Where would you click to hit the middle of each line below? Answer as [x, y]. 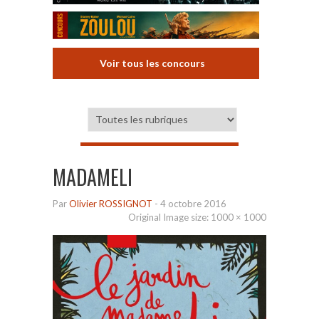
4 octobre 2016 [193, 203]
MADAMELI [93, 177]
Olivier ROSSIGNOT [111, 203]
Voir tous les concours [152, 63]
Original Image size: [169, 217]
